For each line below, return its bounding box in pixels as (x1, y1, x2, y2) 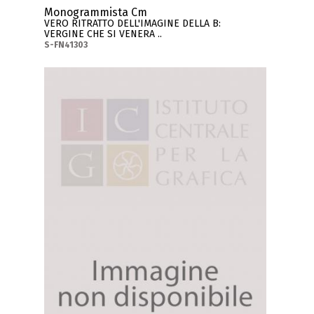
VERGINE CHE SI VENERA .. (44, 28, 163, 41)
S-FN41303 (44, 40, 88, 50)
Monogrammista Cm (44, 6, 148, 20)
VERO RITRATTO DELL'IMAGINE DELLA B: (44, 18, 221, 30)
